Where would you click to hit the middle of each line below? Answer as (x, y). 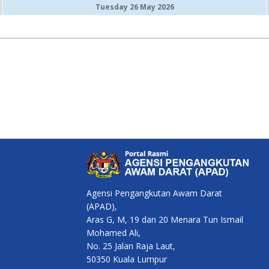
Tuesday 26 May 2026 (134, 7)
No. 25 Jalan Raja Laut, (131, 246)
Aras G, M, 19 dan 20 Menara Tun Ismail (165, 220)
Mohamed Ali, (113, 233)
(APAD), (102, 207)
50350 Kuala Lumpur (127, 259)
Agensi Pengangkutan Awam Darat (154, 193)
